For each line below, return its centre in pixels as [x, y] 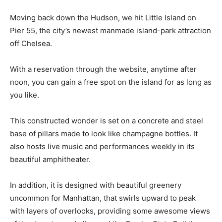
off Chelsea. [31, 43]
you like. [25, 95]
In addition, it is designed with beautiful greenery [96, 185]
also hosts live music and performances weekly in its [102, 146]
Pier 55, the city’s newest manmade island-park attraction [111, 30]
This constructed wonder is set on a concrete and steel [107, 120]
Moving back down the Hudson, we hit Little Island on [103, 17]
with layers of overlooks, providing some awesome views [110, 211]
